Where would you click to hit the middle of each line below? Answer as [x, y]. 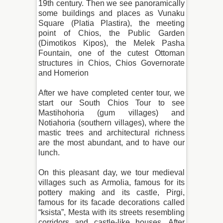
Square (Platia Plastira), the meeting [111, 23]
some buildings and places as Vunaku [111, 13]
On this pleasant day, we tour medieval [111, 173]
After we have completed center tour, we [111, 93]
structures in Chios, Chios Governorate [111, 63]
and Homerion [63, 73]
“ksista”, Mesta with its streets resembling [111, 213]
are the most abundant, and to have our [111, 143]
